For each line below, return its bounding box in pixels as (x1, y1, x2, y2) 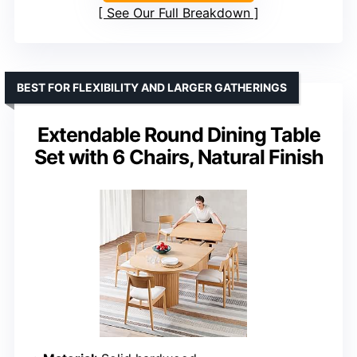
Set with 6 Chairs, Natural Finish (33, 144, 324, 169)
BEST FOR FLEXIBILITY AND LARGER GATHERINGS (17, 80, 287, 94)
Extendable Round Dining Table (37, 122, 320, 147)
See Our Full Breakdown (107, 4, 250, 21)
